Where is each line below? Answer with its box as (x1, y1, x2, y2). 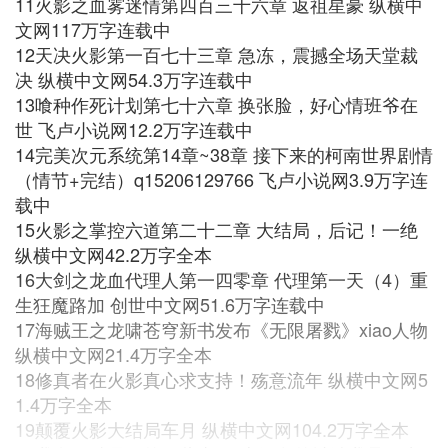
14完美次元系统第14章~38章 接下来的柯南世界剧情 (15, 141, 433, 167)
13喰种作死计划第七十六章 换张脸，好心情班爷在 (15, 91, 418, 117)
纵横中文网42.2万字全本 (15, 241, 212, 267)
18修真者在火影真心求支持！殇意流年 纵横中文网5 (15, 366, 428, 392)
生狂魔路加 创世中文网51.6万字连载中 (15, 291, 325, 317)
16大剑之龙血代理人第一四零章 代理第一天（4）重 (15, 266, 428, 292)
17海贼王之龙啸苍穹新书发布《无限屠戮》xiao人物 (15, 316, 428, 342)
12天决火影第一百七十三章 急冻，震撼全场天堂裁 (15, 41, 418, 67)
